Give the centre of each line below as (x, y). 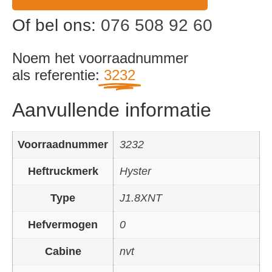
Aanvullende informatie (112, 110)
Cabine (63, 251)
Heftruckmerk (63, 171)
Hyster (135, 171)
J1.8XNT (141, 198)
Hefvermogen (63, 224)
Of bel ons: (56, 25)
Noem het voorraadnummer (100, 58)
